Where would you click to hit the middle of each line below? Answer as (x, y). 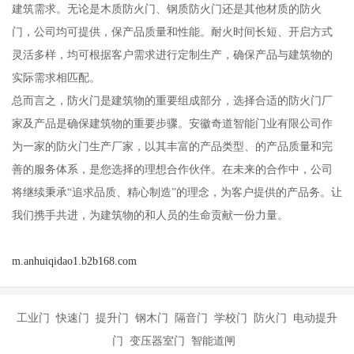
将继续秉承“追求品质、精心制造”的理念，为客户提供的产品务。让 (177, 192)
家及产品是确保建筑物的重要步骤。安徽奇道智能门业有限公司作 (172, 124)
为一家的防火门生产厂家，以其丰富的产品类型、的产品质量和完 (172, 147)
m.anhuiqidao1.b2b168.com (74, 261)
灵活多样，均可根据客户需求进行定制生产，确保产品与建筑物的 (172, 55)
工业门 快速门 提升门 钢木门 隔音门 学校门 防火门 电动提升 (177, 318)
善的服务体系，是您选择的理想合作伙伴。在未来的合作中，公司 (172, 169)
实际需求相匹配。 (56, 78)
